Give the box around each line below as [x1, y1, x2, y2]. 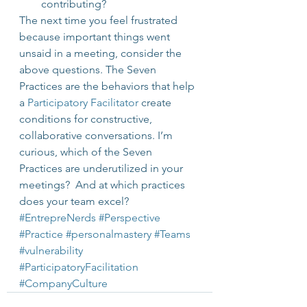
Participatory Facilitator [27, 96, 138, 109]
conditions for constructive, [19, 112, 155, 125]
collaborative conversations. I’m [19, 129, 175, 142]
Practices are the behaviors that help [19, 79, 197, 93]
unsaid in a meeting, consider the [19, 47, 184, 60]
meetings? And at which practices [19, 178, 188, 191]
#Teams [154, 228, 191, 241]
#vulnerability [19, 244, 83, 257]
